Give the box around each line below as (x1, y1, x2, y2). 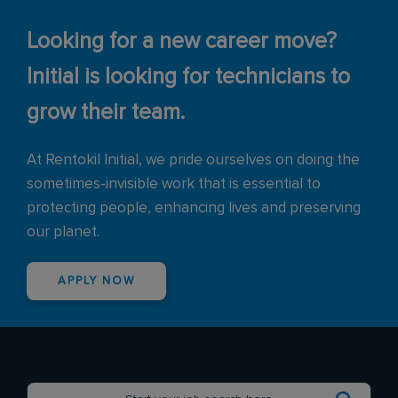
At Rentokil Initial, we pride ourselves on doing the (27, 153, 360, 169)
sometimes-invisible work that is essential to (27, 177, 321, 193)
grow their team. (27, 101, 185, 124)
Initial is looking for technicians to (27, 66, 350, 89)
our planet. (27, 225, 99, 241)
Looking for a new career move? (27, 30, 337, 53)
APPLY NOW (58, 275, 135, 288)
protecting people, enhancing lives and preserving (27, 201, 361, 217)
